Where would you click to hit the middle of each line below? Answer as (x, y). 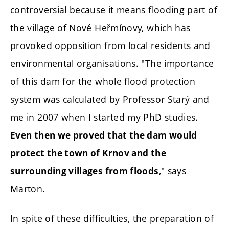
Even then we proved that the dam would (104, 135)
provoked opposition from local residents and (110, 46)
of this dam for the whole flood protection (103, 82)
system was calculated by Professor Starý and (110, 99)
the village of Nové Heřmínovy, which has (100, 28)
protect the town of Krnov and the (88, 153)
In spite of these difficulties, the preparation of (112, 218)
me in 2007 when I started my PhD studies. (104, 117)
